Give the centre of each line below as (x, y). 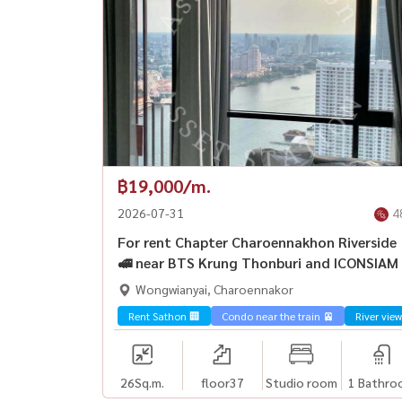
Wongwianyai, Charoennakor (214, 289)
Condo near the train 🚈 (278, 316)
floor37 (222, 382)
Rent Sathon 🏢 (164, 316)
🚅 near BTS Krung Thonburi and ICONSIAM (258, 262)
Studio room (302, 382)
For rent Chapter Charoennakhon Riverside (257, 242)
